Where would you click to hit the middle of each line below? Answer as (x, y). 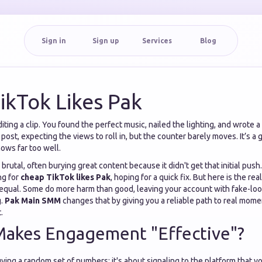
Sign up (105, 41)
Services (157, 41)
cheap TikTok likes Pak (65, 177)
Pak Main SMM (33, 201)
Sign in (54, 41)
